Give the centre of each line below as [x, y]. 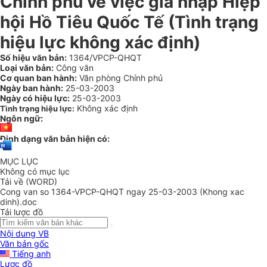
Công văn [74, 68]
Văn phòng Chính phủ [120, 78]
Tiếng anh [30, 254]
